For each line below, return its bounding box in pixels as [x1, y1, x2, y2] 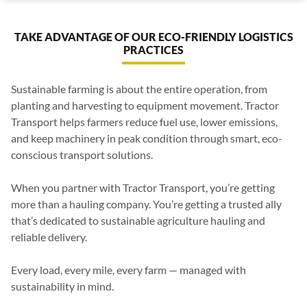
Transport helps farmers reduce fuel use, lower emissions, [11, 114, 278, 128]
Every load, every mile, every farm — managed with [11, 262, 246, 276]
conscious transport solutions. [11, 147, 153, 161]
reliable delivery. [11, 230, 87, 243]
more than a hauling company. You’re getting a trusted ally [11, 197, 282, 210]
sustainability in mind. [11, 279, 114, 293]
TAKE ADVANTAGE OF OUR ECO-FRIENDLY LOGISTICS [14, 29, 293, 43]
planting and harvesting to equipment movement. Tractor [11, 98, 279, 112]
